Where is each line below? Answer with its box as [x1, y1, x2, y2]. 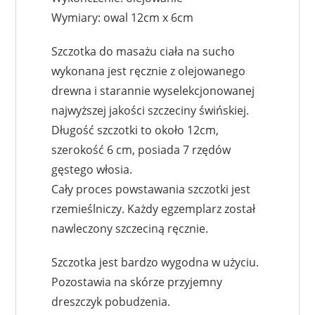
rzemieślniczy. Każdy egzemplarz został [51, 201, 256, 217]
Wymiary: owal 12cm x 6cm [51, 10, 194, 26]
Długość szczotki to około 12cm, [51, 122, 219, 139]
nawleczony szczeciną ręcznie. [51, 221, 209, 237]
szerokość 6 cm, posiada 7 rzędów [51, 142, 231, 158]
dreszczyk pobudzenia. [51, 294, 171, 310]
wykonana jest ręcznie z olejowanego [51, 63, 246, 79]
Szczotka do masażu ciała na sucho [51, 44, 236, 60]
